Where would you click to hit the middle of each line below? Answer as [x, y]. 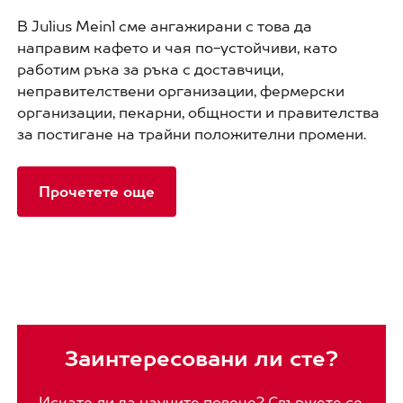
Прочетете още [96, 191]
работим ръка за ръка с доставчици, [150, 69]
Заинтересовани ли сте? [201, 358]
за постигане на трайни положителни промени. [197, 134]
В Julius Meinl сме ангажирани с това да [164, 26]
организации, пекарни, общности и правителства [198, 112]
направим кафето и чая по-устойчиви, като [177, 47]
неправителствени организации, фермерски [180, 90]
